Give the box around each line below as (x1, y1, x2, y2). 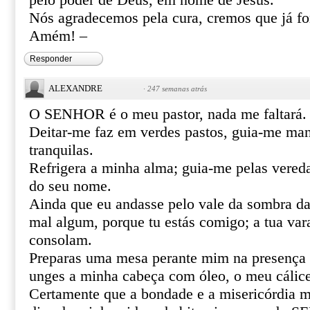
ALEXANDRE (48, 83, 102, 93)
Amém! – (29, 28, 87, 44)
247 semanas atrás (147, 84, 207, 93)
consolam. (29, 232, 92, 248)
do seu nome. (29, 178, 111, 194)
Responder (30, 54, 72, 64)
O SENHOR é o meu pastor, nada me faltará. (29, 106, 307, 122)
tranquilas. (29, 142, 93, 158)
